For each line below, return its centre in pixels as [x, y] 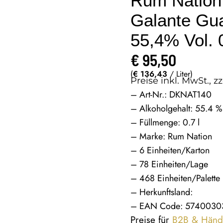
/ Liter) [180, 74]
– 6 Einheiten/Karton [170, 150]
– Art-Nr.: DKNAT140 [171, 94]
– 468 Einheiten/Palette [175, 178]
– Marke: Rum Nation [171, 136]
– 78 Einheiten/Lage [169, 164]
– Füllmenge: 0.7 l [165, 122]
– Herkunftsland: [162, 192]
